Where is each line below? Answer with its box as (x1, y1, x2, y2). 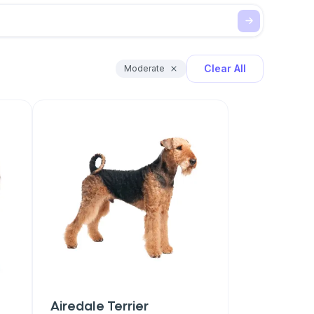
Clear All (204, 62, 246, 74)
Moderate (124, 62, 165, 74)
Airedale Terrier (50, 301, 149, 313)
